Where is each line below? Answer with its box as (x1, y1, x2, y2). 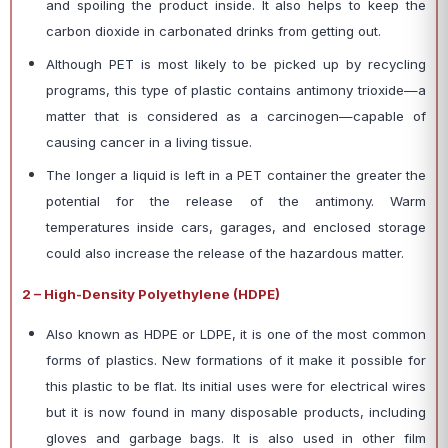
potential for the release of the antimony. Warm (46, 193, 426, 209)
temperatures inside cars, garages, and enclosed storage (46, 219, 426, 235)
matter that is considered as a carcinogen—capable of (46, 108, 426, 124)
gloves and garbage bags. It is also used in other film (46, 430, 426, 446)
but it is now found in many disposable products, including (46, 404, 426, 420)
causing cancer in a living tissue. (46, 134, 252, 150)
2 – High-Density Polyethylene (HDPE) (22, 286, 280, 302)
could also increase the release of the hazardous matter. (46, 245, 404, 261)
